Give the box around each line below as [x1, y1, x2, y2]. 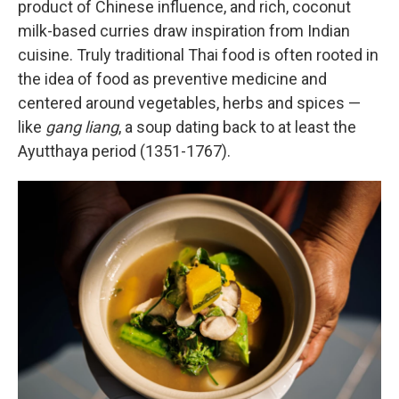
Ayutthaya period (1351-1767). [18, 142, 231, 160]
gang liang [45, 118, 118, 136]
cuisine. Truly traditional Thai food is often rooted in [18, 45, 379, 64]
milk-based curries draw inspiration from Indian [18, 21, 350, 40]
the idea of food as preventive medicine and [18, 69, 327, 88]
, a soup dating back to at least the [118, 118, 356, 136]
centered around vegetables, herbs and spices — [18, 94, 361, 112]
